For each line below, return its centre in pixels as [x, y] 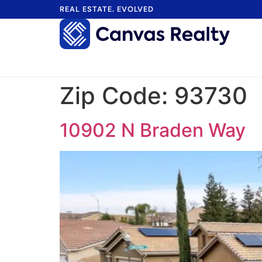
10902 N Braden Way [153, 130]
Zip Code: [117, 96]
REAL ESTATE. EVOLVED [107, 9]
